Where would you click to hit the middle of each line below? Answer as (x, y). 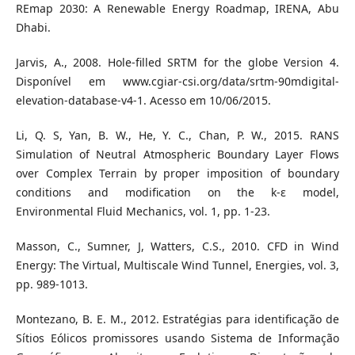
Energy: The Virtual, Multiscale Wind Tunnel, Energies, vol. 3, (177, 265)
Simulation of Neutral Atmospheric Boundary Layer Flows (177, 155)
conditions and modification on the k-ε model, (177, 193)
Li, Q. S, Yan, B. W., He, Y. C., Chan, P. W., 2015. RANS (177, 136)
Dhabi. (33, 28)
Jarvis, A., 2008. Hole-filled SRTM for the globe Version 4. (177, 63)
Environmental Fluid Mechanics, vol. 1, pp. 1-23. (143, 212)
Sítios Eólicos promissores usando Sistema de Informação (177, 338)
